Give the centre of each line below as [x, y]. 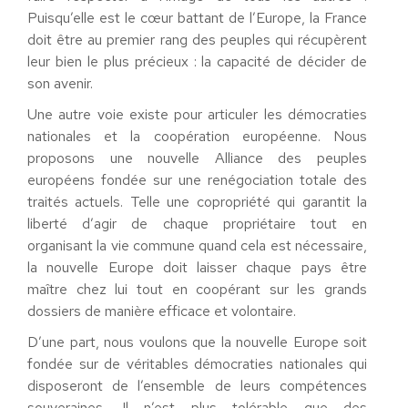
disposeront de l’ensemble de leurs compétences [197, 386]
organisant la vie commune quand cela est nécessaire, [197, 245]
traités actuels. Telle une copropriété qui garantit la [197, 202]
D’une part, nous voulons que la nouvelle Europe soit [197, 342]
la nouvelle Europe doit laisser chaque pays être [197, 267]
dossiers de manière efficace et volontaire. [162, 311]
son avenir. [60, 83]
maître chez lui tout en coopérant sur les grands [197, 289]
